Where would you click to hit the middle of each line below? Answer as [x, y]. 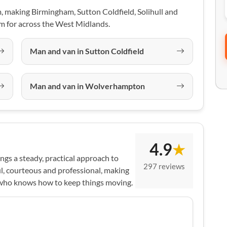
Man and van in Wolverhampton [87, 86]
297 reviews [164, 166]
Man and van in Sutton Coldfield [87, 51]
